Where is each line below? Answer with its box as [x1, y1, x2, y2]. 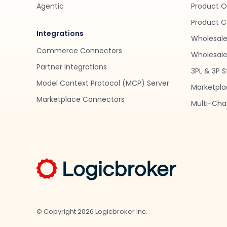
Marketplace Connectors [36, 94, 125, 104]
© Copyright [36, 207, 78, 216]
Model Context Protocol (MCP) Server [36, 78, 169, 88]
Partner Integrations [36, 62, 107, 72]
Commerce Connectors [36, 46, 122, 56]
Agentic [36, 1, 64, 11]
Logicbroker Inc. [94, 207, 147, 216]
